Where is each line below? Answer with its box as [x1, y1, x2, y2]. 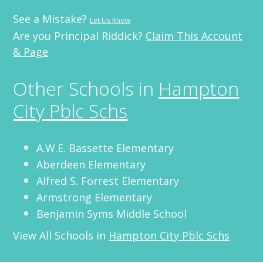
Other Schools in [13, 75, 159, 101]
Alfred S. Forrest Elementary [36, 173, 180, 188]
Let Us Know [90, 15, 131, 25]
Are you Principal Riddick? [13, 28, 146, 43]
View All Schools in [13, 228, 109, 242]
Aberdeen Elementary [36, 157, 146, 171]
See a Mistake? [13, 11, 90, 26]
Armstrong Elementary [36, 190, 153, 204]
